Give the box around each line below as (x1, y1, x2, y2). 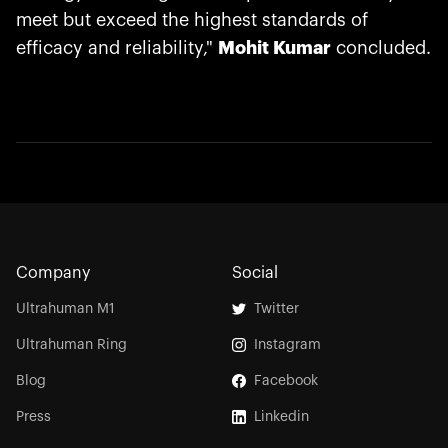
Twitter (254, 302, 299, 316)
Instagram (254, 338, 321, 352)
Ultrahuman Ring (16, 338, 127, 352)
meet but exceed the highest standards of (16, 11, 368, 29)
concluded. (331, 39, 431, 57)
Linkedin (254, 410, 309, 424)
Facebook (254, 374, 318, 388)
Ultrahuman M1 (16, 302, 115, 316)
